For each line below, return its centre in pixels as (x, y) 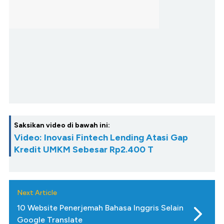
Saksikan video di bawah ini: (62, 125)
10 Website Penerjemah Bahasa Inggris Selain (100, 208)
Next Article (37, 193)
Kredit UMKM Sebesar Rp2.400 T (84, 150)
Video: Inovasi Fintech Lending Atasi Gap (101, 138)
